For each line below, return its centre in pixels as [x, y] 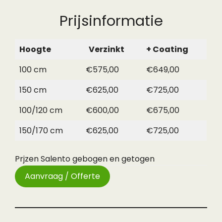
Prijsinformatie [111, 21]
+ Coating [167, 49]
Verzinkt [105, 49]
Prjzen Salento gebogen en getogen [85, 159]
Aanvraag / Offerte [62, 176]
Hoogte [35, 49]
